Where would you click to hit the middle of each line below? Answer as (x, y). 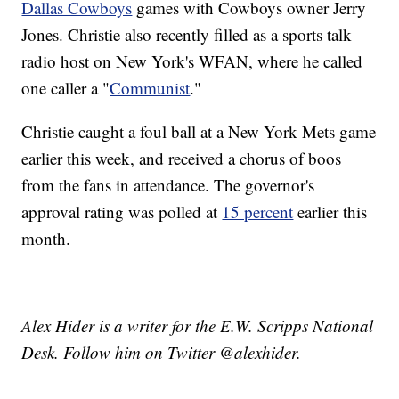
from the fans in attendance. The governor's (168, 185)
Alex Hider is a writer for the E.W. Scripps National (198, 326)
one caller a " (66, 88)
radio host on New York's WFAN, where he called (192, 61)
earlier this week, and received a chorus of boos (182, 159)
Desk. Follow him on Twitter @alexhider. (162, 353)
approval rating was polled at (122, 212)
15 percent (258, 212)
